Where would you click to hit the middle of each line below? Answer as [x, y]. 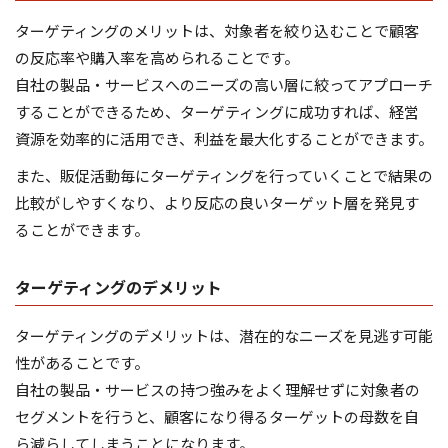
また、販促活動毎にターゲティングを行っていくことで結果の [224, 176]
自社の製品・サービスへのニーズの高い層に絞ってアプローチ [224, 85]
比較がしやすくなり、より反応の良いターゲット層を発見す [217, 203]
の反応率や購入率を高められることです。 [157, 58]
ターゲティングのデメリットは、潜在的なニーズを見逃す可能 [224, 336]
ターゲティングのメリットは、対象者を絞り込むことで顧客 [217, 31]
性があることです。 [82, 363]
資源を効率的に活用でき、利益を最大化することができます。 [224, 139]
